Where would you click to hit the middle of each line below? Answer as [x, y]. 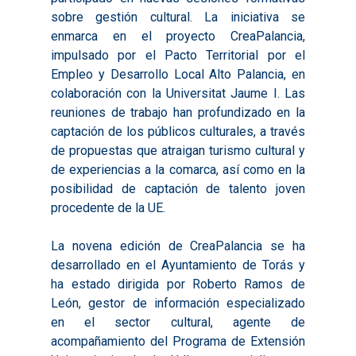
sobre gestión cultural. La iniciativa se [178, 17]
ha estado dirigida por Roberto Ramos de [178, 284]
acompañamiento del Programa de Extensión [178, 341]
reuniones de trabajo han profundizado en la [178, 112]
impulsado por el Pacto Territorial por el [178, 55]
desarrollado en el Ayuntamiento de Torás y [178, 265]
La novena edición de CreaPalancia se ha [178, 246]
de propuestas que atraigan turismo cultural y [178, 151]
